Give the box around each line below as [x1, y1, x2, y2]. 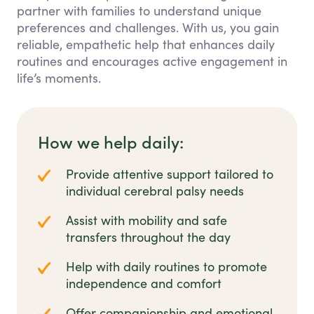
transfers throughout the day [66, 228, 231, 246]
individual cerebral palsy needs [66, 182, 244, 200]
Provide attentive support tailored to [66, 165, 273, 183]
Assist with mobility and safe [66, 212, 227, 229]
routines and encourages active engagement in [17, 53, 287, 70]
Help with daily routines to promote [66, 258, 267, 275]
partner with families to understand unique [17, 2, 261, 20]
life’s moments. [17, 69, 101, 87]
